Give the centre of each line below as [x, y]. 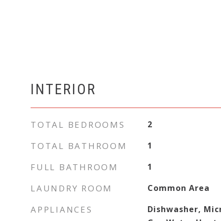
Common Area [178, 188]
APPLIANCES [62, 209]
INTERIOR [63, 89]
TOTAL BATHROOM [79, 146]
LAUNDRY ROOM [72, 188]
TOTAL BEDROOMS [78, 125]
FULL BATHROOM [74, 167]
